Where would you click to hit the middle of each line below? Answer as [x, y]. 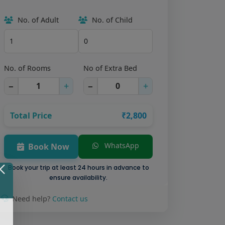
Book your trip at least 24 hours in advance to [78, 167]
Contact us [70, 198]
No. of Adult [37, 20]
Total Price [31, 115]
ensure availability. [78, 177]
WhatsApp [121, 145]
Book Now [49, 146]
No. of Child [111, 20]
